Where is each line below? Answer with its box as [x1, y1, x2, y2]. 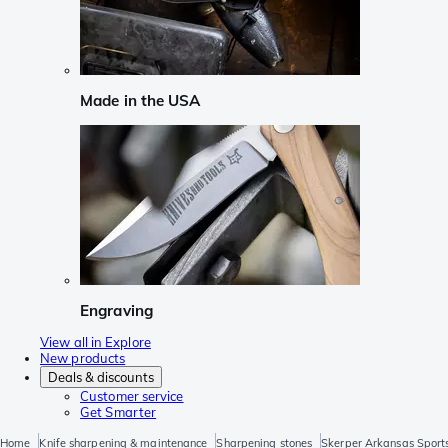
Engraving [80, 300, 153, 320]
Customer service [80, 388, 184, 405]
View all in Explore [40, 334, 151, 351]
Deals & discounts [48, 369, 154, 386]
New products [40, 350, 126, 367]
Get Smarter [80, 404, 157, 421]
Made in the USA [80, 91, 201, 111]
